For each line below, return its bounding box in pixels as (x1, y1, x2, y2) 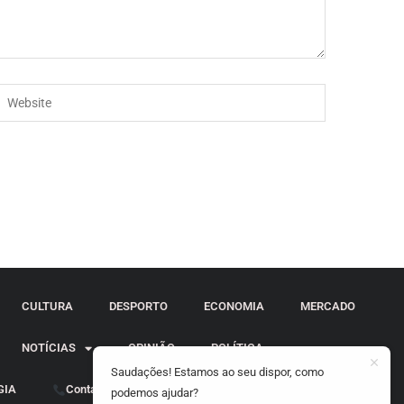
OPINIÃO (128, 341, 176, 354)
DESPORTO (109, 299, 169, 313)
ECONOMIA (204, 299, 265, 313)
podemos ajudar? (111, 385, 198, 399)
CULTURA (22, 299, 74, 313)
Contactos (66, 382, 120, 396)
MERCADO (300, 299, 356, 313)
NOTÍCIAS (22, 341, 77, 354)
